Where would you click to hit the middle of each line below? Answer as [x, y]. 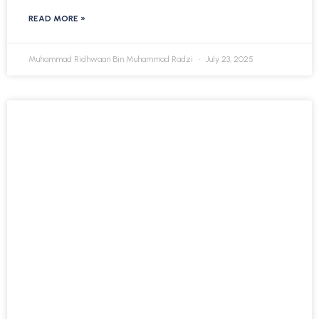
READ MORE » [57, 19]
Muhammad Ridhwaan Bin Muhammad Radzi [112, 59]
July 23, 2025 [229, 59]
